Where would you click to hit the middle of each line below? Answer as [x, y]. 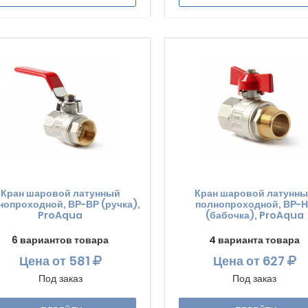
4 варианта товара [255, 240]
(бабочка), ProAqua [254, 215]
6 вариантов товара [60, 240]
